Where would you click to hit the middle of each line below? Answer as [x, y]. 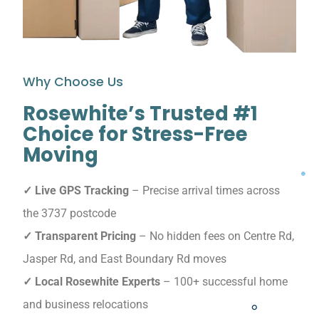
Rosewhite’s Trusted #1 [140, 113]
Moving [61, 155]
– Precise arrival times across [204, 190]
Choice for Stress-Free [135, 134]
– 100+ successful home [224, 281]
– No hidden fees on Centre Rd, [215, 236]
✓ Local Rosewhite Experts [91, 281]
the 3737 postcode [69, 213]
